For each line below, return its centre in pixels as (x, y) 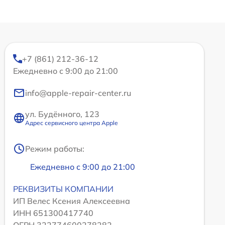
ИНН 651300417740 (53, 213)
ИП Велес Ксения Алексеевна (72, 201)
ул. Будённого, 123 (62, 114)
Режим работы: (55, 149)
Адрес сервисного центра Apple (72, 123)
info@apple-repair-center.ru (78, 93)
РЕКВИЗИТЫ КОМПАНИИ (63, 189)
